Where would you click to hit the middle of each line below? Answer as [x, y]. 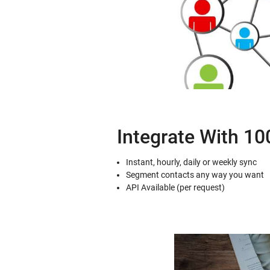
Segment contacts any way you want [195, 175]
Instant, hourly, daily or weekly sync [191, 162]
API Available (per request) [175, 188]
